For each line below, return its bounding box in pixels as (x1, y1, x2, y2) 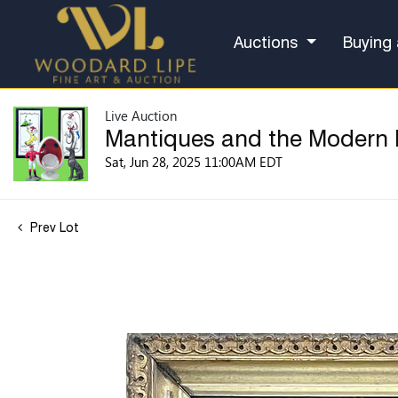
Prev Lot (27, 221, 79, 235)
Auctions (234, 36, 303, 52)
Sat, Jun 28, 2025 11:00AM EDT (105, 152, 283, 171)
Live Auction (105, 106, 177, 124)
